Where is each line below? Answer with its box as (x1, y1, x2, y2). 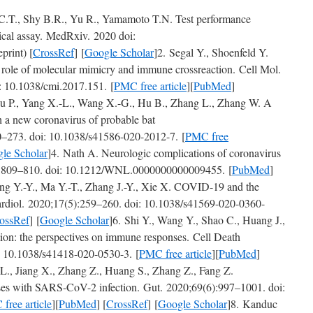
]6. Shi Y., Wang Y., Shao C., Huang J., (109, 212, 285, 227)
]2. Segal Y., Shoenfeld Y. (154, 45, 268, 59)
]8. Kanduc (227, 296, 277, 311)
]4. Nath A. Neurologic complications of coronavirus (48, 145, 281, 160)
